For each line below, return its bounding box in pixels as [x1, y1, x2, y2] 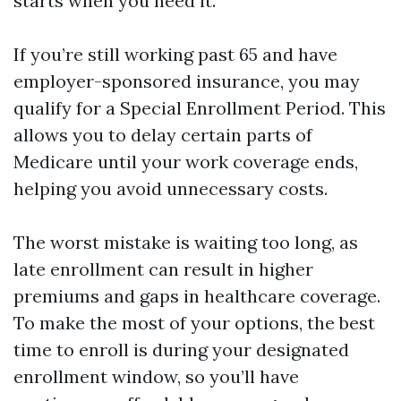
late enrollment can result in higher [13, 258, 313, 280]
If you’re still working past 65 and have [13, 43, 337, 65]
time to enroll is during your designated [13, 338, 349, 361]
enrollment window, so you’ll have [13, 365, 299, 388]
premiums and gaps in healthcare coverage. [13, 285, 380, 307]
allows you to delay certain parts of [13, 124, 312, 146]
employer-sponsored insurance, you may [13, 70, 360, 92]
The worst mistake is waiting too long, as [13, 231, 358, 253]
